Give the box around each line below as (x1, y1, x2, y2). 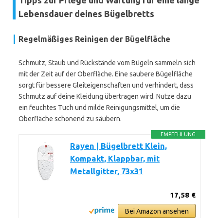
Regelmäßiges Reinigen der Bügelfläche (18, 35, 170, 43)
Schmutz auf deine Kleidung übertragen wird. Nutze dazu (18, 92, 191, 100)
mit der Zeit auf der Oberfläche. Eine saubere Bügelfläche (18, 70, 193, 78)
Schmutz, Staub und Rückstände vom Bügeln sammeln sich (18, 59, 196, 67)
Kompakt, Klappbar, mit (70, 154, 160, 163)
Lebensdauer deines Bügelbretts (18, 9, 154, 18)
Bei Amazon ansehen (125, 207, 189, 215)
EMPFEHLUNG (161, 131, 196, 137)
